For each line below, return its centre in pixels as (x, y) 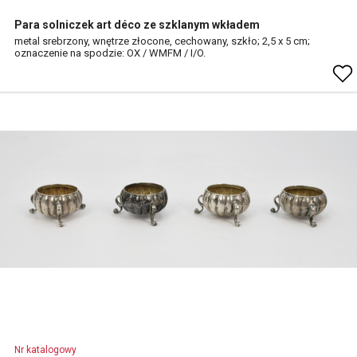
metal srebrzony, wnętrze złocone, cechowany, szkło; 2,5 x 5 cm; (162, 41)
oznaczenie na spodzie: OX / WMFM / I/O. (110, 53)
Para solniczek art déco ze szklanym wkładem (137, 25)
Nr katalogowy (45, 350)
